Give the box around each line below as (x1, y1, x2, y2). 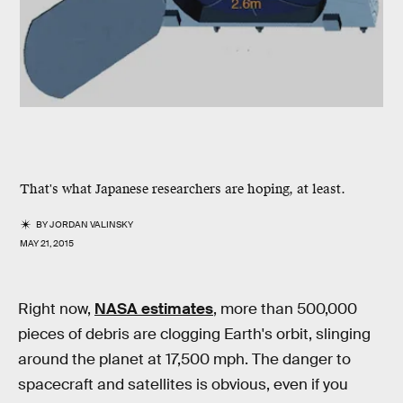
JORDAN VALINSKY (49, 219, 134, 230)
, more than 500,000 (213, 300, 357, 318)
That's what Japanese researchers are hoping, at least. (20, 181, 345, 198)
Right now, (18, 300, 94, 318)
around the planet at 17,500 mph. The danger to (18, 350, 351, 369)
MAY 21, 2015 (20, 237, 74, 249)
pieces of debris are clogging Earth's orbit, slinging (18, 325, 371, 344)
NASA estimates (94, 300, 213, 318)
